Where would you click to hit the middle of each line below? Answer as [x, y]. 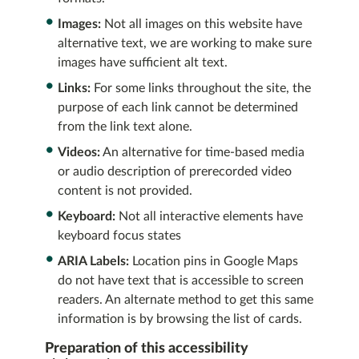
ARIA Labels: [95, 261]
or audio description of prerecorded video [175, 171]
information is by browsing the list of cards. [180, 319]
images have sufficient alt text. [143, 63]
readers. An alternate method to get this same [186, 300]
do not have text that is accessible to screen [181, 280]
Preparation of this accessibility [147, 349]
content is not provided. [125, 191]
